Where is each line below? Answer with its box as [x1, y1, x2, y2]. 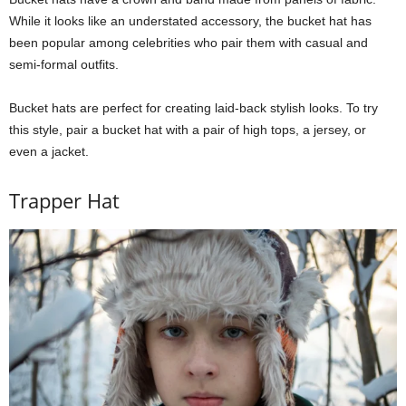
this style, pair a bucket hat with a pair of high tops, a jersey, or [9, 122, 366, 138]
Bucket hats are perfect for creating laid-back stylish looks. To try [9, 101, 378, 116]
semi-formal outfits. [9, 57, 119, 72]
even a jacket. [9, 144, 89, 159]
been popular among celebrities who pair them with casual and [9, 35, 368, 51]
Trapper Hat [9, 187, 120, 215]
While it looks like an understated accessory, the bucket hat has [9, 14, 372, 29]
